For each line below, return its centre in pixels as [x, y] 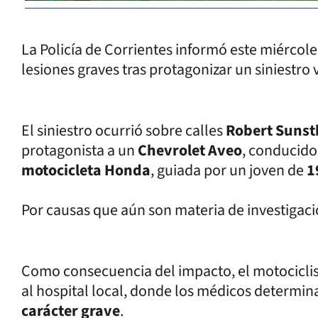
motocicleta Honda [86, 170]
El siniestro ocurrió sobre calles [124, 130]
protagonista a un [79, 150]
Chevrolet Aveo [190, 150]
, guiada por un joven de [229, 170]
